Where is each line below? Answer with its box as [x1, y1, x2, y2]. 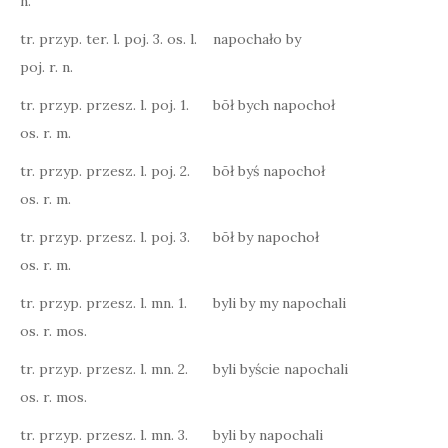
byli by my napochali [213, 294, 346, 312]
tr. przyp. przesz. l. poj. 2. [20, 162, 190, 180]
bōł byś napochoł [213, 162, 325, 180]
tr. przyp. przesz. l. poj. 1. [20, 96, 189, 114]
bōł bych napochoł [213, 96, 335, 114]
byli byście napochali [213, 360, 348, 378]
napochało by [213, 30, 301, 48]
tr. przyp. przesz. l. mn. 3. [20, 426, 188, 444]
